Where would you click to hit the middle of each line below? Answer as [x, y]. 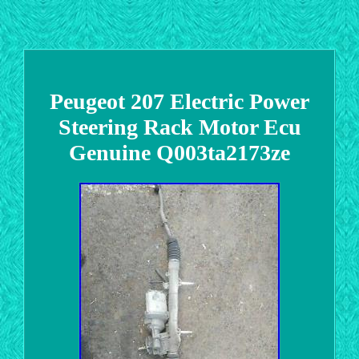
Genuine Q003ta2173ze [179, 152]
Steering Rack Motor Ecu [179, 127]
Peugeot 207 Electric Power [179, 101]
